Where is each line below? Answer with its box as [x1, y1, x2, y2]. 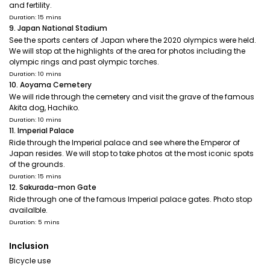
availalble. [9, 205, 48, 215]
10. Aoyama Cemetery [9, 80, 92, 90]
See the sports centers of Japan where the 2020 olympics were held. [9, 35, 256, 45]
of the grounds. [9, 159, 65, 169]
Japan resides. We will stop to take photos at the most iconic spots [9, 148, 254, 159]
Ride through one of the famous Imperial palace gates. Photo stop [9, 194, 252, 204]
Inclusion [9, 240, 49, 252]
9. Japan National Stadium [9, 23, 107, 33]
